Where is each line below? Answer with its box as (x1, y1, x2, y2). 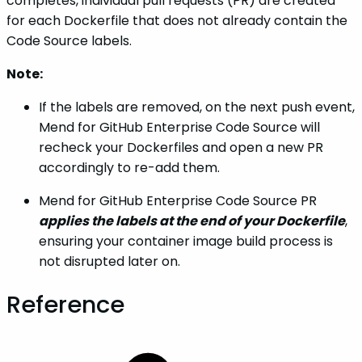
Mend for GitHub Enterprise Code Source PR (39, 192, 317, 211)
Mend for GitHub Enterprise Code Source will (39, 118, 320, 137)
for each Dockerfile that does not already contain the (6, 11, 347, 31)
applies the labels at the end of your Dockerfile (39, 212, 345, 231)
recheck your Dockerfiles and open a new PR (39, 138, 323, 158)
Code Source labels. (6, 32, 132, 51)
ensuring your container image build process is (39, 232, 333, 251)
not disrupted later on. (39, 252, 180, 271)
